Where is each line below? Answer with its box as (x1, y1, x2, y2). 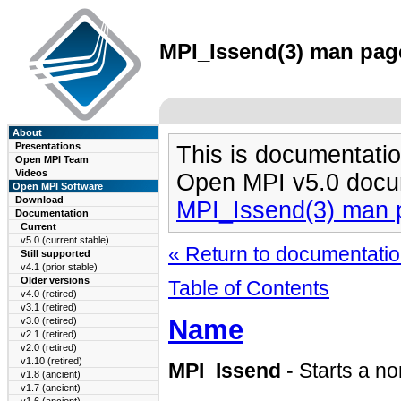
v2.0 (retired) (21, 342, 77, 353)
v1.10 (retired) (21, 355, 82, 366)
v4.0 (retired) (21, 288, 77, 299)
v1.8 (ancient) (21, 369, 81, 380)
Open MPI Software (10, 181, 103, 192)
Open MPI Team (15, 154, 89, 165)
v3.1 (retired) (21, 302, 77, 312)
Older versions (10, 275, 90, 286)
